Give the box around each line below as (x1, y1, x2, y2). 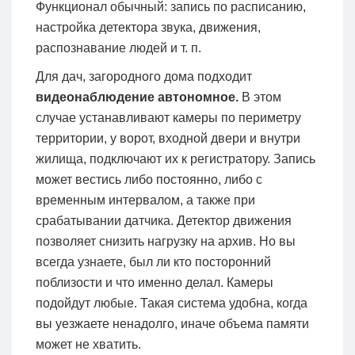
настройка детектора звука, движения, (36, 20, 261, 34)
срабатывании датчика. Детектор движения (36, 213, 292, 227)
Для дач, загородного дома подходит (36, 69, 252, 83)
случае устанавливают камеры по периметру (36, 110, 301, 124)
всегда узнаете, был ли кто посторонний (36, 254, 271, 269)
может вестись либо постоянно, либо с (36, 172, 262, 186)
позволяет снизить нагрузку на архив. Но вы (36, 234, 296, 248)
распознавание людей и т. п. (36, 40, 201, 55)
